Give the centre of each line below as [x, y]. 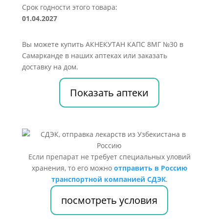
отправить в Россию [150, 168]
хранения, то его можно [73, 168]
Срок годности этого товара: [69, 7]
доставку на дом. [50, 67]
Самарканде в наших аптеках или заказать [94, 55]
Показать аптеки [109, 93]
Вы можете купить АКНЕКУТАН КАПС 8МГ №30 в [102, 44]
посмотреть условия [109, 200]
